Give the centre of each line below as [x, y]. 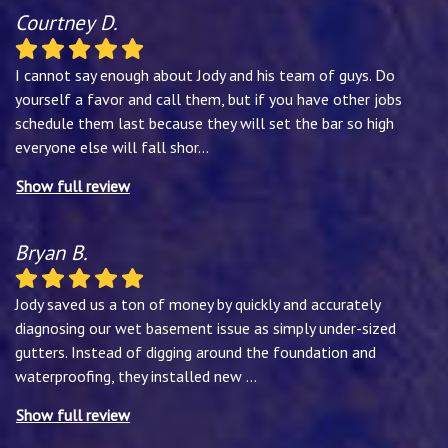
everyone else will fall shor [106, 146]
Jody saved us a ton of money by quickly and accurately [197, 303]
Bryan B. [51, 252]
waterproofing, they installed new [130, 375]
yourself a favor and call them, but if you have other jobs [208, 98]
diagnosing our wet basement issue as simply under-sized [205, 327]
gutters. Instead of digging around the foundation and [195, 351]
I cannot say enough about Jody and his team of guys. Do [205, 74]
